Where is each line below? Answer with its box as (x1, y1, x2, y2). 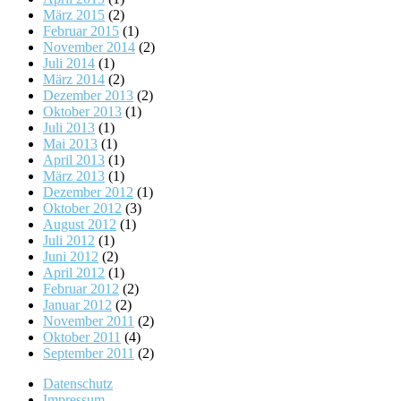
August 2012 (43, 217, 116, 233)
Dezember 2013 (43, 88, 133, 104)
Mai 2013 (43, 136, 98, 152)
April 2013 (43, 152, 105, 168)
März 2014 (43, 72, 105, 88)
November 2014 (43, 39, 135, 55)
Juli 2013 (43, 120, 95, 136)
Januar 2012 (43, 297, 112, 313)
